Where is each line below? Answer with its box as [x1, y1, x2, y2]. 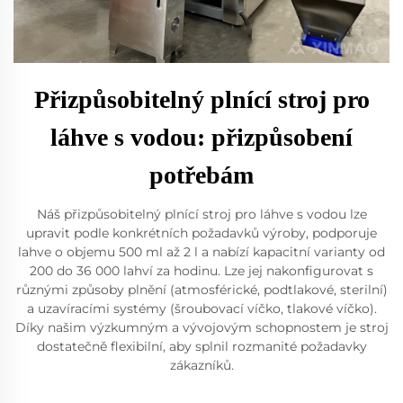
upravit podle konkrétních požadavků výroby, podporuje [26, 224, 377, 241]
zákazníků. [169, 356, 234, 373]
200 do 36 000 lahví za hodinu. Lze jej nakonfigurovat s [30, 262, 373, 279]
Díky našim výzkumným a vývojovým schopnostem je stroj [14, 318, 389, 336]
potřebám [149, 160, 254, 189]
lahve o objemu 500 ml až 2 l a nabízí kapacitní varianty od [18, 243, 385, 260]
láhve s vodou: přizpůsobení [50, 122, 353, 151]
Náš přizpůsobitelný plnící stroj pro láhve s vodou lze [36, 205, 367, 222]
